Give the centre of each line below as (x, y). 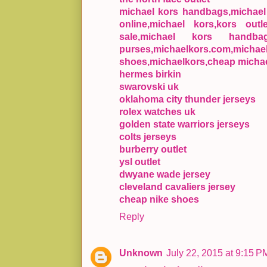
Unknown (141, 253)
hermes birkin (150, 74)
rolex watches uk (157, 112)
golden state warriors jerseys (184, 125)
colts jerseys (148, 137)
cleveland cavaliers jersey (177, 187)
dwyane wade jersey (165, 175)
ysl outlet (140, 162)
